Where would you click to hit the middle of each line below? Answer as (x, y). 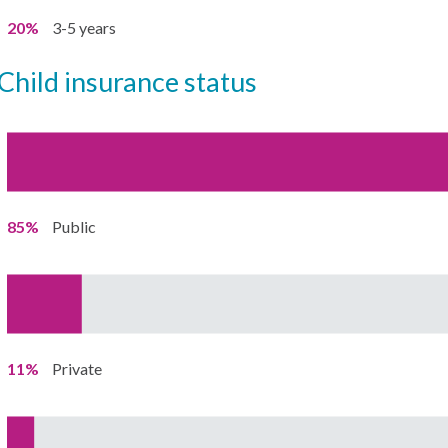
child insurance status (135, 81)
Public (73, 226)
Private (76, 368)
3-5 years (83, 27)
